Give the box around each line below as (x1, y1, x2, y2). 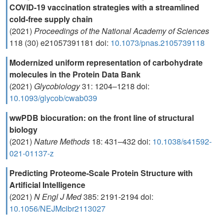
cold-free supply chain (9, 13, 93, 25)
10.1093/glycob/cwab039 (9, 92, 97, 104)
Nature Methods (34, 136, 92, 147)
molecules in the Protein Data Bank (9, 69, 141, 80)
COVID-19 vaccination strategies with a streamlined (9, 1, 199, 13)
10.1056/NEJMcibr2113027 (9, 203, 106, 214)
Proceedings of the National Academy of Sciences (34, 25, 209, 37)
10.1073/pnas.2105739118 (110, 37, 205, 48)
